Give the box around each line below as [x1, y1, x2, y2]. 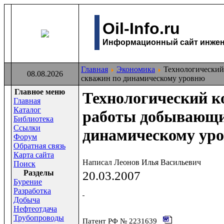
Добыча [13, 195, 40, 204]
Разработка [13, 186, 51, 195]
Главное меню [14, 87, 65, 96]
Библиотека [13, 114, 53, 123]
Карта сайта [13, 150, 54, 159]
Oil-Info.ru [102, 19, 180, 37]
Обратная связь [13, 141, 65, 150]
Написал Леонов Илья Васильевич [82, 158, 203, 166]
